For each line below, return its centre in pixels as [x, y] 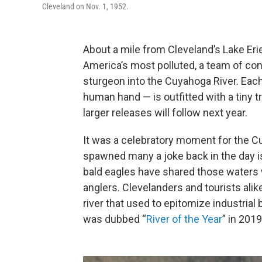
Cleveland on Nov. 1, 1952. [85, 6]
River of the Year [184, 219]
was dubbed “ [115, 219]
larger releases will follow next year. [165, 113]
